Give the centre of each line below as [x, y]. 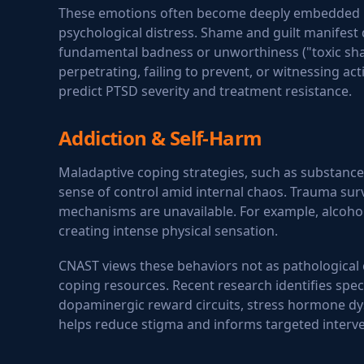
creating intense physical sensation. [168, 231]
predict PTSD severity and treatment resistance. [205, 91]
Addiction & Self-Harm [160, 138]
